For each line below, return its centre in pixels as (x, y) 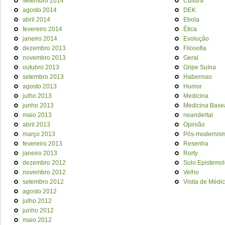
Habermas (198, 77)
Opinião (194, 124)
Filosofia (195, 48)
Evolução (196, 38)
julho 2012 (37, 201)
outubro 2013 (41, 67)
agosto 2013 (40, 86)
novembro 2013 (44, 58)
